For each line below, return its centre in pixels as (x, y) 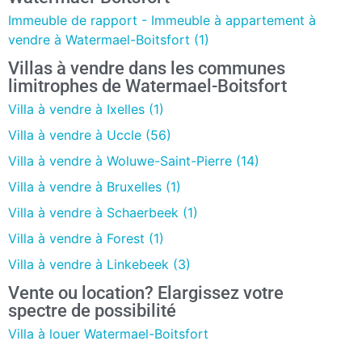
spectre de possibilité (92, 310)
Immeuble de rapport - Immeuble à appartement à (162, 20)
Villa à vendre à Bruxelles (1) (95, 186)
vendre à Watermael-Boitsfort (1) (109, 39)
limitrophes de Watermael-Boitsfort (147, 86)
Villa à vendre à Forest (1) (86, 238)
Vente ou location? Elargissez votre (146, 293)
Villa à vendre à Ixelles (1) (86, 109)
